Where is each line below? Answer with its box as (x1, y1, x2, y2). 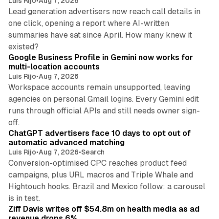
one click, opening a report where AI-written (8, 19, 169, 28)
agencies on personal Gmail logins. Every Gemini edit (8, 94, 199, 104)
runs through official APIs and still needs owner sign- (8, 106, 200, 116)
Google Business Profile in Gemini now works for (8, 53, 193, 63)
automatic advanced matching (8, 138, 125, 148)
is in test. (8, 194, 40, 203)
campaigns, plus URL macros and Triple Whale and (8, 170, 193, 180)
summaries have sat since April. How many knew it (8, 30, 192, 40)
